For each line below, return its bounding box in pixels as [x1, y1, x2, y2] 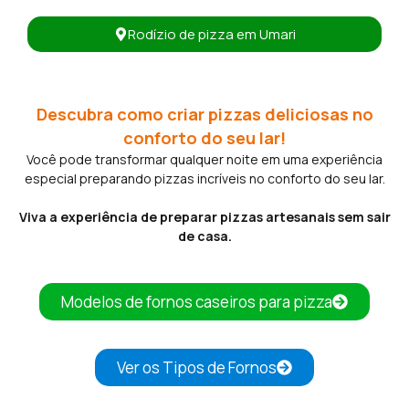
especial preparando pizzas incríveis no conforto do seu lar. [24, 169, 385, 187]
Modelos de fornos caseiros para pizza [61, 290, 332, 312]
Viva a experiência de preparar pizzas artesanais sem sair [18, 207, 391, 225]
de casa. [177, 226, 232, 245]
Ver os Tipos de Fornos [117, 356, 277, 378]
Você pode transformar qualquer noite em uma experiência [26, 150, 383, 168]
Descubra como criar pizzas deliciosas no [36, 102, 373, 125]
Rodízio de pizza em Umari [127, 24, 296, 44]
